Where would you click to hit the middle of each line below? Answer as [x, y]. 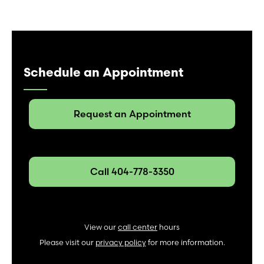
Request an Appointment [132, 113]
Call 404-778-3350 [132, 171]
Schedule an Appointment [103, 72]
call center [138, 227]
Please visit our [67, 242]
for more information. [185, 242]
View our [101, 227]
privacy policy [121, 242]
